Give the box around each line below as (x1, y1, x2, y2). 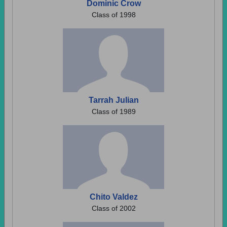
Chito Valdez (89, 193, 138, 201)
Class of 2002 (91, 204, 136, 212)
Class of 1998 (91, 11, 136, 19)
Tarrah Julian (88, 96, 139, 104)
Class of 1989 (91, 107, 136, 116)
